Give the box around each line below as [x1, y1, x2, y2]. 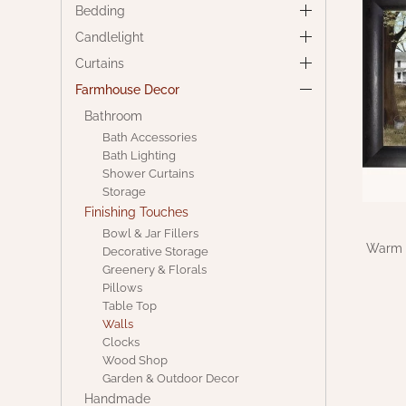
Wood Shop [102, 353, 169, 368]
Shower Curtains [102, 167, 195, 181]
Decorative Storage [102, 245, 209, 259]
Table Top [102, 299, 158, 314]
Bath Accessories [102, 130, 198, 145]
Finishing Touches [84, 205, 189, 220]
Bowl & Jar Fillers [102, 227, 199, 241]
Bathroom [84, 109, 143, 124]
